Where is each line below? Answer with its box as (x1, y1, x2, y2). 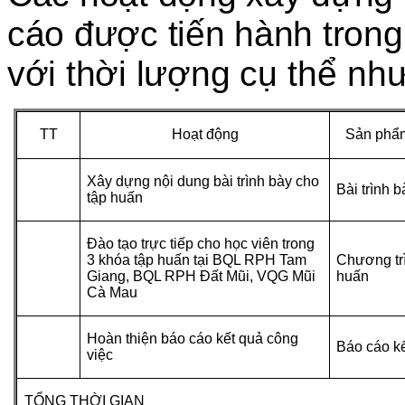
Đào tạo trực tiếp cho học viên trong (87, 235, 316, 251)
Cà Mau (87, 284, 138, 300)
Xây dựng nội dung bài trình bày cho (87, 173, 320, 189)
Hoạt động (171, 127, 239, 143)
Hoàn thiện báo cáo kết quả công (87, 330, 299, 346)
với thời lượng (7, 53, 240, 93)
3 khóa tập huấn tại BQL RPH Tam (87, 251, 307, 268)
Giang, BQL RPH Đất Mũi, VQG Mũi (87, 268, 316, 284)
